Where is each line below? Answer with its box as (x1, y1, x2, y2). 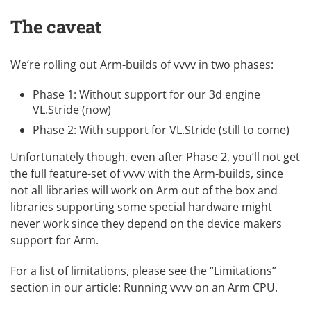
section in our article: (10, 279, 124, 295)
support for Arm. (10, 232, 99, 248)
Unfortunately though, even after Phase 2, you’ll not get (10, 149, 300, 165)
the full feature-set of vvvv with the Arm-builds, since (10, 165, 283, 181)
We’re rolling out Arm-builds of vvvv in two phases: (10, 56, 274, 72)
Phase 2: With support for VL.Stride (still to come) (33, 121, 289, 137)
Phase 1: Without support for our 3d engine (33, 86, 260, 102)
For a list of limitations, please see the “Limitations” (10, 262, 276, 278)
